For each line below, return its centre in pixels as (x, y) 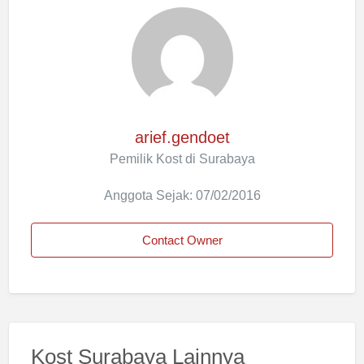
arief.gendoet (182, 138)
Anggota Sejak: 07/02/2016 (182, 195)
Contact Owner (182, 240)
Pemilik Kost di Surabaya (182, 159)
